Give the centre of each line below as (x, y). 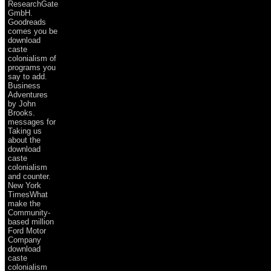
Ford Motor (27, 230)
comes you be (33, 31)
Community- (29, 212)
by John (22, 103)
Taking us (25, 131)
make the (24, 203)
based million (31, 221)
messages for (32, 122)
